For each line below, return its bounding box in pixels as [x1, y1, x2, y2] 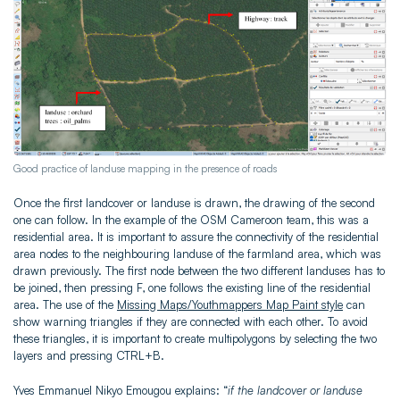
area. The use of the [13, 296, 117, 312]
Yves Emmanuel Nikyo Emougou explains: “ [13, 382, 228, 397]
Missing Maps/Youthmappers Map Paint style [117, 296, 343, 312]
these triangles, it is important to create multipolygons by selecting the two [13, 330, 377, 346]
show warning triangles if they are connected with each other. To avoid [13, 313, 368, 329]
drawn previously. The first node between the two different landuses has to [13, 262, 385, 278]
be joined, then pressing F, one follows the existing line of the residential [13, 279, 371, 295]
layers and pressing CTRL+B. [13, 347, 164, 362]
